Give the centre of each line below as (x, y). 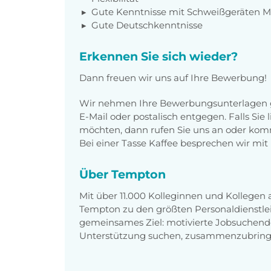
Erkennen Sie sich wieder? (158, 56)
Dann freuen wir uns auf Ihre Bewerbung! (173, 77)
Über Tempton (122, 174)
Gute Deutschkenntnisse (147, 25)
